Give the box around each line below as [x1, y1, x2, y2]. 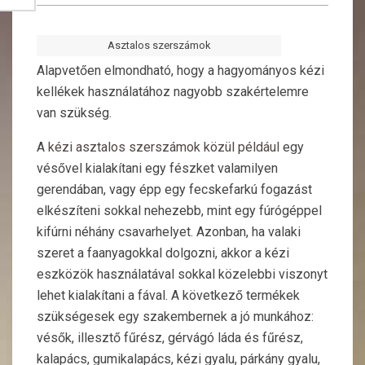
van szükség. [37, 105, 112, 121]
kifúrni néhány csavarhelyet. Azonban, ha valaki [37, 224, 301, 240]
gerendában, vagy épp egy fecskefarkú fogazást [37, 182, 312, 198]
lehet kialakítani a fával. [37, 288, 168, 304]
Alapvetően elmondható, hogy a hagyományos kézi [37, 63, 324, 79]
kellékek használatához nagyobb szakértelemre [37, 84, 309, 100]
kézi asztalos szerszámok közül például [48, 139, 279, 156]
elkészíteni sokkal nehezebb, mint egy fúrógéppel [37, 203, 322, 219]
